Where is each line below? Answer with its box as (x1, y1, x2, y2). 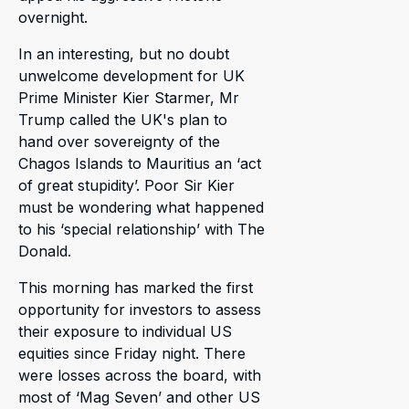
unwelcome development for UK (18, 66, 245, 85)
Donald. (18, 241, 71, 260)
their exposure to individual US (18, 321, 232, 341)
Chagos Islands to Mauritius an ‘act (18, 153, 261, 173)
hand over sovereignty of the (18, 131, 220, 151)
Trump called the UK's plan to (18, 110, 227, 129)
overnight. (18, 7, 92, 26)
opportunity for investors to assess (18, 299, 261, 319)
